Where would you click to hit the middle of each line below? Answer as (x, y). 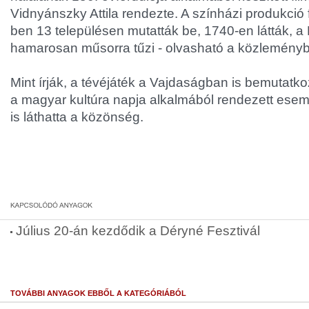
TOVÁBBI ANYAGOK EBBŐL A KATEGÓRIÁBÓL (98, 293)
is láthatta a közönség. (77, 117)
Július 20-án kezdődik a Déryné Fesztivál (138, 231)
